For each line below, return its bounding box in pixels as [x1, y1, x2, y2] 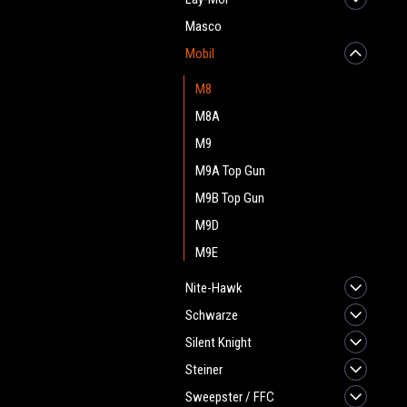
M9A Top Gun [195, 163, 265, 179]
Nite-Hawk [185, 280, 243, 296]
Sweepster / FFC [185, 389, 274, 405]
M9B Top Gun [195, 190, 264, 206]
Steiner [185, 362, 223, 378]
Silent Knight [185, 334, 252, 351]
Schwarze [185, 307, 238, 323]
